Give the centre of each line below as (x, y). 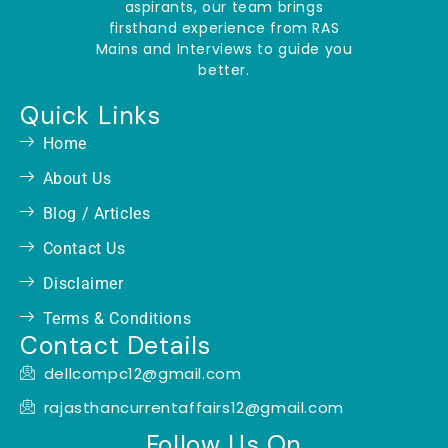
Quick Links (90, 115)
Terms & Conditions (117, 318)
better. (224, 69)
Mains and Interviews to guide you (224, 48)
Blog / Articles (96, 213)
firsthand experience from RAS (224, 27)
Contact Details (115, 345)
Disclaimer (83, 283)
